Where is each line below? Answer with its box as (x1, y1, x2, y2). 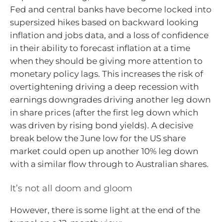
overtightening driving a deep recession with (10, 82, 199, 92)
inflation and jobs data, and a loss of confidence (10, 30, 209, 41)
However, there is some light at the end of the (10, 205, 200, 215)
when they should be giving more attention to (10, 56, 203, 66)
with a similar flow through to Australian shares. (10, 159, 209, 169)
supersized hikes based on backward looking (10, 17, 199, 28)
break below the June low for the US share (10, 133, 186, 144)
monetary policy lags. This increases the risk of (10, 69, 203, 79)
